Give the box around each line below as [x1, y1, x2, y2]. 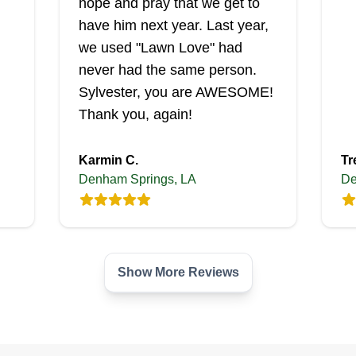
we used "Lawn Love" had [78, 40, 242, 56]
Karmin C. [78, 153, 138, 167]
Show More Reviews [117, 265, 239, 279]
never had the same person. [78, 62, 257, 78]
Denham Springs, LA [78, 172, 196, 186]
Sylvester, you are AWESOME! [78, 84, 273, 100]
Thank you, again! [78, 106, 192, 122]
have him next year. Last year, [78, 17, 269, 33]
